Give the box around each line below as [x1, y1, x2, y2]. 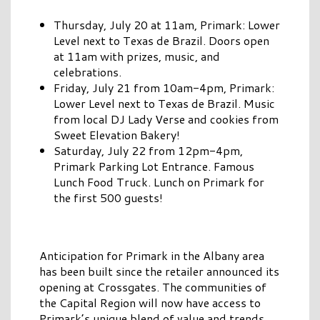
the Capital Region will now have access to [39, 294, 261, 311]
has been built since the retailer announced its [39, 263, 279, 280]
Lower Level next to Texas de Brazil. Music [54, 95, 275, 112]
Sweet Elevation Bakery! [54, 126, 180, 144]
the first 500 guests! [54, 189, 163, 206]
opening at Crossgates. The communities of [39, 279, 266, 296]
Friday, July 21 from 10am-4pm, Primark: [54, 79, 274, 96]
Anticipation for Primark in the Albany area [39, 247, 264, 264]
